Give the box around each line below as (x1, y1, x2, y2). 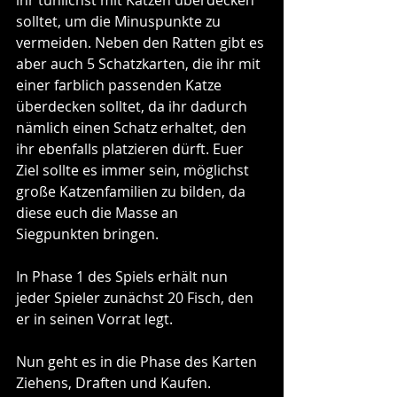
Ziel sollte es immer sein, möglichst (16, 160, 253, 180)
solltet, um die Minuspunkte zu (16, 11, 224, 31)
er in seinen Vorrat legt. (16, 308, 176, 329)
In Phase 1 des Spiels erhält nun (16, 266, 231, 286)
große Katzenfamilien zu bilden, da (16, 181, 249, 201)
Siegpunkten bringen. (16, 223, 162, 244)
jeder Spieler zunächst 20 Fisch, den (16, 287, 257, 307)
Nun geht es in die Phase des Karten (16, 351, 261, 371)
